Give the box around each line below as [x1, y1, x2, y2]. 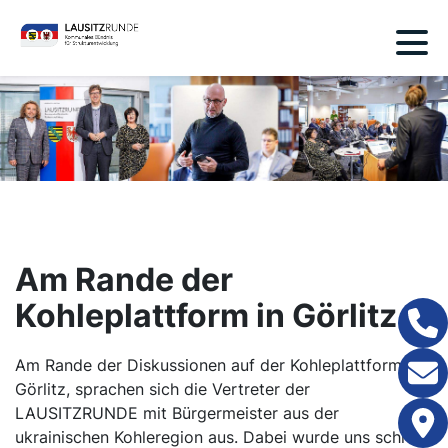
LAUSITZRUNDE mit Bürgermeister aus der [15, 403, 339, 424]
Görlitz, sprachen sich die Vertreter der [15, 379, 310, 400]
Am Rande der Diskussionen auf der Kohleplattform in [15, 355, 420, 376]
